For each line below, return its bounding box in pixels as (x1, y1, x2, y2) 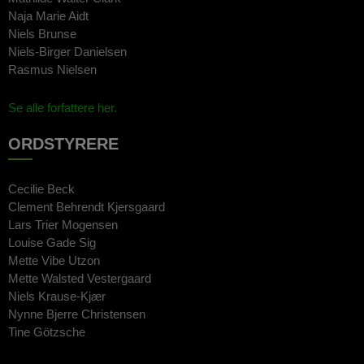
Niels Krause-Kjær (8, 289, 106, 304)
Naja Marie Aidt (8, 8, 89, 23)
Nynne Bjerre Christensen (8, 307, 145, 322)
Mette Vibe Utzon (8, 253, 100, 268)
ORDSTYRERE (8, 135, 119, 154)
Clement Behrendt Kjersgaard (8, 200, 165, 214)
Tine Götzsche (8, 325, 85, 340)
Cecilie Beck (8, 182, 75, 197)
